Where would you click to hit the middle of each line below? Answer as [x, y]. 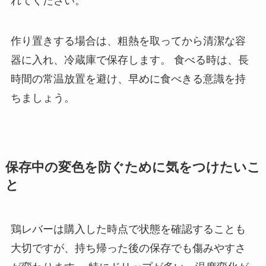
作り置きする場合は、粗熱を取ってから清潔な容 [128, 41]
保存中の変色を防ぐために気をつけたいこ [133, 167]
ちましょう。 [42, 98]
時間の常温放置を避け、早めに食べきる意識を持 [128, 79]
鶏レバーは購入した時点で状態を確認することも [128, 229]
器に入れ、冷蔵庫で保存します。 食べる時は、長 [129, 60]
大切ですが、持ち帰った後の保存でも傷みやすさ [128, 248]
